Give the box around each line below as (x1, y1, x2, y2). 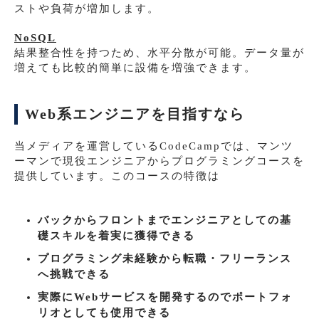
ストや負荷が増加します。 (14, 2, 159, 14)
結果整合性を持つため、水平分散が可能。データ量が (14, 46, 305, 58)
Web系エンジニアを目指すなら (25, 106, 245, 122)
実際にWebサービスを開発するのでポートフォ (37, 291, 293, 303)
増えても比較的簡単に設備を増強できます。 (14, 61, 256, 73)
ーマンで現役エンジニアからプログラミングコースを (14, 155, 305, 167)
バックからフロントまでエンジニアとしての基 (37, 214, 292, 226)
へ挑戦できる (37, 268, 110, 280)
